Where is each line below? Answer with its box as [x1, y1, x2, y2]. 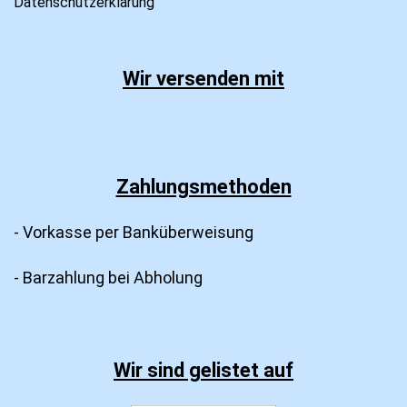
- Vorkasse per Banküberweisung [14, 222, 253, 242]
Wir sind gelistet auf [114, 358, 293, 382]
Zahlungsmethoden [115, 174, 292, 198]
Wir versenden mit [123, 66, 284, 90]
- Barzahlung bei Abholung [14, 267, 203, 287]
